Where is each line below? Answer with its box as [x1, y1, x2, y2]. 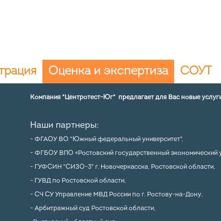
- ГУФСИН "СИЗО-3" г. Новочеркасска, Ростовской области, [30, 164, 215, 170]
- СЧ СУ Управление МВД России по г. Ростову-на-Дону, [30, 191, 203, 198]
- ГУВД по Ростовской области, [30, 178, 126, 184]
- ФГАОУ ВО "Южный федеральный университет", [30, 136, 183, 143]
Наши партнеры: [30, 121, 99, 130]
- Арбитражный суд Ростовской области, [30, 205, 155, 212]
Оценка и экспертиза [48, 66, 168, 77]
